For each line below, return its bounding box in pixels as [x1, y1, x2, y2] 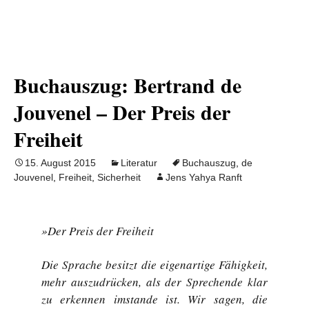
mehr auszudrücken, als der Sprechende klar [41, 274, 268, 290]
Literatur [121, 157, 157, 168]
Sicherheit [97, 172, 141, 183]
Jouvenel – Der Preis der [14, 97, 230, 127]
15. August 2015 [25, 157, 96, 168]
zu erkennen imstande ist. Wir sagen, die [41, 291, 268, 307]
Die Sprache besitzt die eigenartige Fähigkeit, [41, 257, 268, 272]
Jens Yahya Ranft [166, 172, 242, 183]
